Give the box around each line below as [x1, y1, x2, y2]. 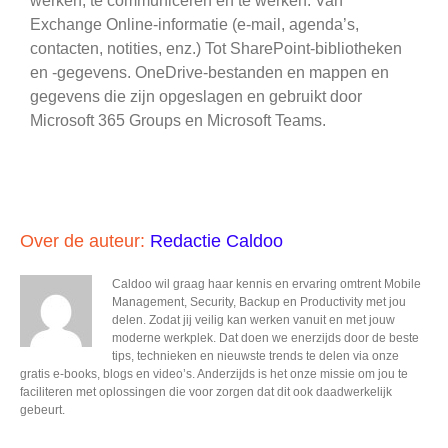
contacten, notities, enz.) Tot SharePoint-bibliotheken [30, 40, 402, 58]
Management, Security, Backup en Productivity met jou [112, 295, 406, 310]
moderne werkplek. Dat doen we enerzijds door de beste [112, 331, 419, 346]
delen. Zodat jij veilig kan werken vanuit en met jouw [112, 313, 395, 328]
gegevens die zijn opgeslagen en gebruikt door [30, 88, 362, 106]
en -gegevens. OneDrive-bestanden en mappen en [30, 64, 389, 82]
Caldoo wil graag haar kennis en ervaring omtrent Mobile [112, 277, 421, 292]
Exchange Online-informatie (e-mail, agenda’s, [30, 16, 359, 34]
